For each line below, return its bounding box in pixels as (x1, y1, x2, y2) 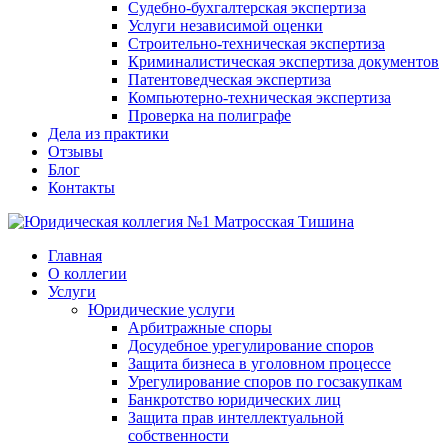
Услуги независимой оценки (128, 17, 323, 34)
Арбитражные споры (128, 319, 272, 336)
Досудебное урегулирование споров (128, 337, 374, 354)
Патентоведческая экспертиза (128, 71, 331, 88)
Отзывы (48, 143, 103, 160)
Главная (48, 247, 102, 264)
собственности (128, 427, 229, 444)
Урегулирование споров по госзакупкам (128, 373, 402, 390)
